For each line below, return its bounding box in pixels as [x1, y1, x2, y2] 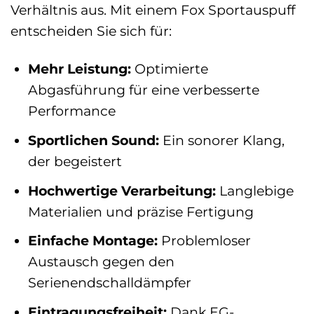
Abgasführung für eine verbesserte [27, 81, 259, 99]
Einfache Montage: [27, 232, 158, 250]
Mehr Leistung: [27, 60, 131, 78]
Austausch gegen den [27, 253, 175, 271]
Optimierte [130, 60, 208, 78]
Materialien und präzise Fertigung [27, 203, 254, 220]
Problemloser [157, 232, 251, 250]
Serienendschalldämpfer [27, 274, 191, 292]
